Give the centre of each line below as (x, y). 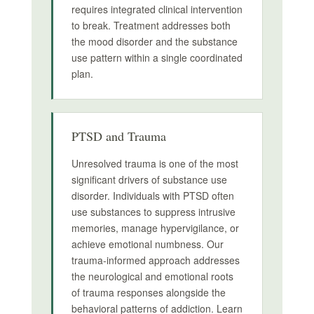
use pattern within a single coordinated (157, 57)
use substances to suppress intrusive (153, 212)
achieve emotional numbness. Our (147, 244)
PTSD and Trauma (118, 136)
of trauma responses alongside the (148, 292)
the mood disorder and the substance (154, 41)
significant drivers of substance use (149, 179)
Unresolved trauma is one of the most (155, 163)
